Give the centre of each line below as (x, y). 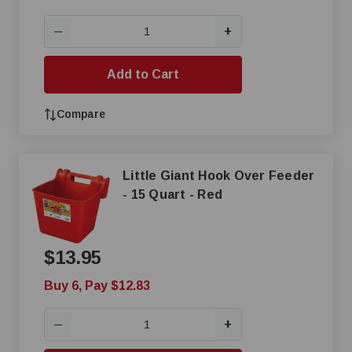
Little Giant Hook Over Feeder (219, 176)
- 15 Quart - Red (172, 194)
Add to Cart (143, 74)
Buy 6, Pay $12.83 (97, 286)
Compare (81, 114)
